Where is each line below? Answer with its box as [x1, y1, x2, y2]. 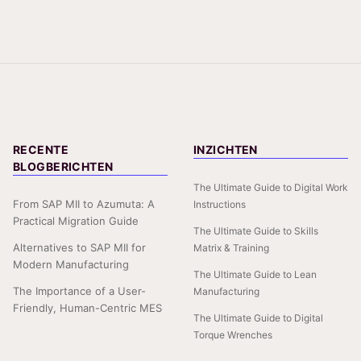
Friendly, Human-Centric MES [13, 301, 162, 315]
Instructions [193, 198, 246, 211]
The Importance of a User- [13, 284, 146, 298]
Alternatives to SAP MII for [13, 241, 146, 255]
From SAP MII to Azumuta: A [13, 197, 155, 211]
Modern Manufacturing [13, 258, 129, 272]
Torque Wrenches [193, 329, 272, 342]
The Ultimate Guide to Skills [193, 225, 318, 238]
